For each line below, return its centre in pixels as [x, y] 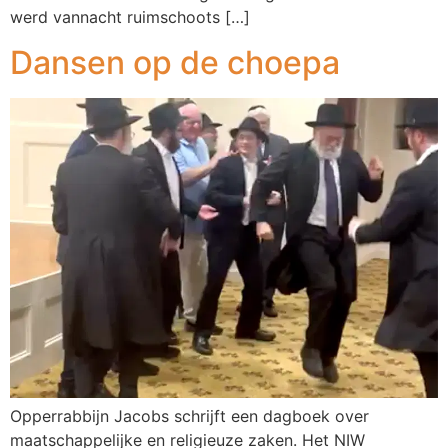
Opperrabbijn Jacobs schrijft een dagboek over [189, 415]
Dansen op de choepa [175, 62]
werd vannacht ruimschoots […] [130, 17]
